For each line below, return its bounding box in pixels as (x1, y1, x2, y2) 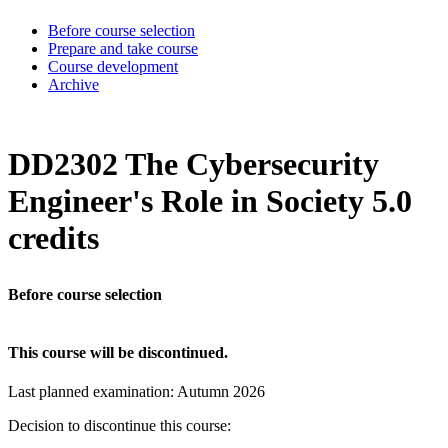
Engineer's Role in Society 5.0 (8, 183, 412, 220)
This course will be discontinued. (8, 343, 228, 361)
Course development (48, 57, 178, 75)
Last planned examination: (8, 383, 177, 401)
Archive (48, 75, 99, 93)
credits (8, 220, 99, 257)
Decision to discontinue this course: (8, 417, 231, 435)
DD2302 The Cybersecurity (8, 146, 379, 183)
